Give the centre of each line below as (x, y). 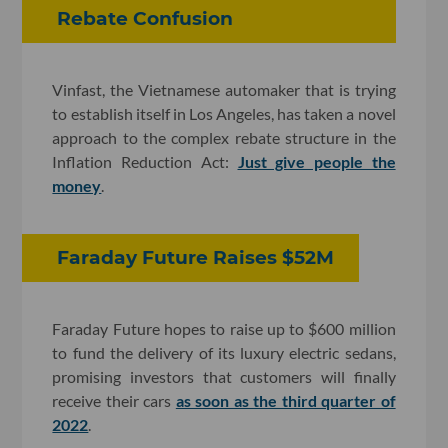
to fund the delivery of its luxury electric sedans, (224, 352)
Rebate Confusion (145, 19)
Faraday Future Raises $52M (198, 258)
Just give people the (316, 162)
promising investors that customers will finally (224, 376)
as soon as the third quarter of (285, 400)
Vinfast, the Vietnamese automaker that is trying (224, 90)
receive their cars (114, 400)
